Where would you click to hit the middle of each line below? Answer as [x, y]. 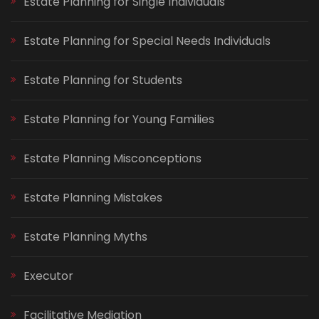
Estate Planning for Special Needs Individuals [147, 41]
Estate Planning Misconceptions [113, 159]
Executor [48, 276]
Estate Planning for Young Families [119, 120]
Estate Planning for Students [103, 80]
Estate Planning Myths [85, 237]
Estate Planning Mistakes [93, 198]
